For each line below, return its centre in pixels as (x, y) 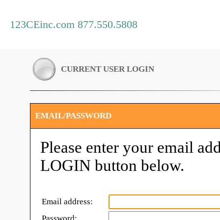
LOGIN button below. (112, 165)
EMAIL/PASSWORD (73, 116)
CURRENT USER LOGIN (108, 69)
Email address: (67, 202)
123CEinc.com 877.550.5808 (74, 24)
